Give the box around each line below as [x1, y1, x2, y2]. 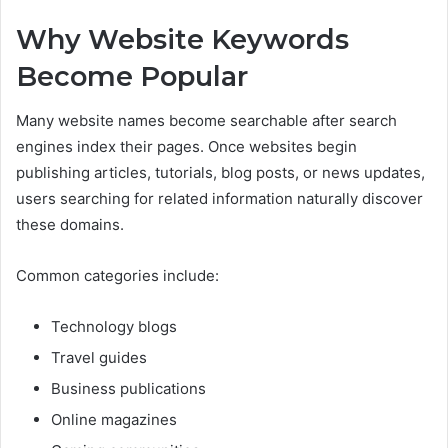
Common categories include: [16, 266, 219, 285]
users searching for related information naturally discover [16, 189, 423, 208]
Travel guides [51, 348, 147, 367]
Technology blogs [51, 317, 177, 336]
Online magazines [51, 410, 177, 429]
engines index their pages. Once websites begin [16, 137, 357, 156]
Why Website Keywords [16, 22, 349, 56]
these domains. [16, 215, 124, 234]
